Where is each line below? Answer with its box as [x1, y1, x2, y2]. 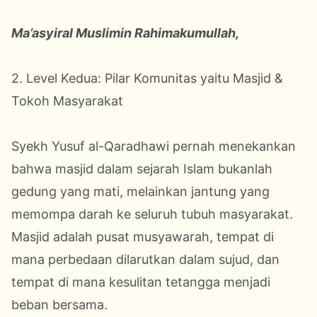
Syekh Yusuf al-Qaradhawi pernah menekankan [11, 138, 296, 154]
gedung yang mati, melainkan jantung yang [11, 183, 270, 199]
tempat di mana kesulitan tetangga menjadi [11, 274, 270, 289]
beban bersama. [11, 296, 108, 312]
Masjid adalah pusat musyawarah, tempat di [11, 229, 274, 244]
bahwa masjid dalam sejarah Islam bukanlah [11, 161, 272, 176]
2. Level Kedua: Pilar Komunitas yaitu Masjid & [11, 70, 283, 86]
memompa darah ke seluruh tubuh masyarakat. [11, 206, 293, 221]
